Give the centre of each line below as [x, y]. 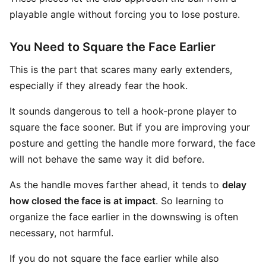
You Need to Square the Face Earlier [113, 47]
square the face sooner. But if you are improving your [130, 127]
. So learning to [190, 201]
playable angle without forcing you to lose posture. [125, 14]
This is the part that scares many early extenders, [121, 69]
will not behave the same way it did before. [107, 159]
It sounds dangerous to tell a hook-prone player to [123, 111]
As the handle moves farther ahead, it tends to [116, 185]
